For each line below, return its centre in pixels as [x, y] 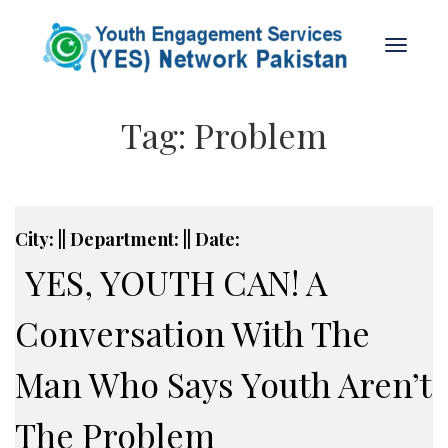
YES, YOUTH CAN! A [176, 282]
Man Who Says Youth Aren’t [223, 384]
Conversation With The [192, 333]
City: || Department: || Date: [127, 239]
